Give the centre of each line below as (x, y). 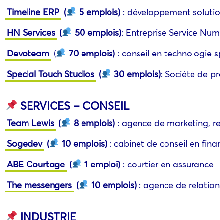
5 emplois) (98, 12)
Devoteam (28, 53)
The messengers (39, 184)
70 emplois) (90, 53)
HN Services (31, 32)
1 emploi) (101, 164)
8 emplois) (93, 123)
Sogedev (25, 143)
